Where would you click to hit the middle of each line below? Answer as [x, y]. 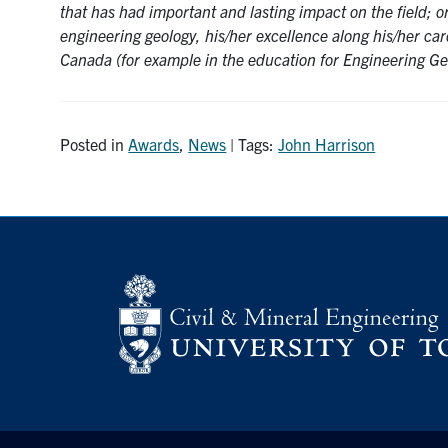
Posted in [94, 144]
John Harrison [327, 144]
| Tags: [252, 144]
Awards [154, 144]
